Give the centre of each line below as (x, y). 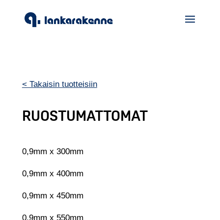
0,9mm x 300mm (53, 151)
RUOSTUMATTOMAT (85, 116)
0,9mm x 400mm (53, 174)
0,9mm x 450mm (53, 196)
